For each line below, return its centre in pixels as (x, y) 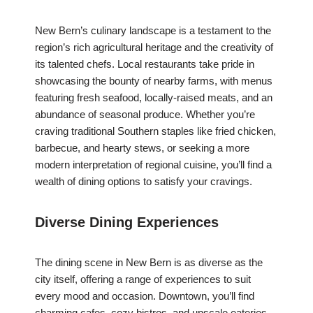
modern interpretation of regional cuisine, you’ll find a (153, 165)
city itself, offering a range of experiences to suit (143, 279)
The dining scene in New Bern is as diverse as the (149, 263)
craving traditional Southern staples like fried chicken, (155, 131)
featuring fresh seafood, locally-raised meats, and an (154, 98)
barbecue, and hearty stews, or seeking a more (142, 148)
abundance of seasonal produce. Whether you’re (145, 115)
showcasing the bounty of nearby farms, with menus (154, 81)
